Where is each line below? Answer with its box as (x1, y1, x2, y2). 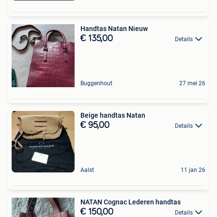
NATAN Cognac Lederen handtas (80, 198, 181, 206)
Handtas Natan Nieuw (80, 25, 148, 32)
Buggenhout (80, 80, 112, 87)
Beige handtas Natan (80, 111, 145, 119)
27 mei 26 (179, 80, 205, 87)
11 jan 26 (181, 167, 205, 173)
